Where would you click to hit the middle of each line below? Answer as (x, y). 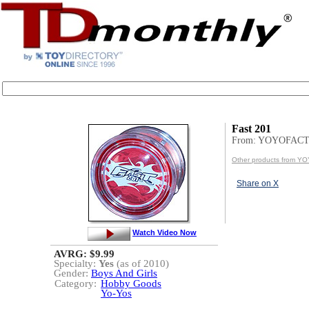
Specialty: (76, 263)
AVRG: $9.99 (84, 254)
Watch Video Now (165, 232)
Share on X (258, 183)
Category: (76, 283)
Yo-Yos (116, 293)
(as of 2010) (141, 263)
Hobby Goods (131, 283)
